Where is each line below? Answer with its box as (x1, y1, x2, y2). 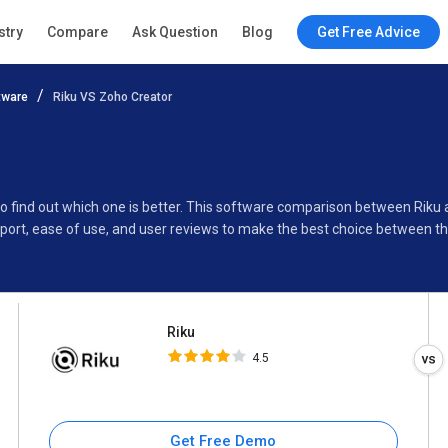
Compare (46, 24, 108, 40)
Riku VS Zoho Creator (53, 90, 172, 104)
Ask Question (131, 24, 218, 40)
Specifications (10, 116, 96, 131)
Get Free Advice (316, 24, 420, 40)
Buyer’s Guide (130, 116, 211, 131)
